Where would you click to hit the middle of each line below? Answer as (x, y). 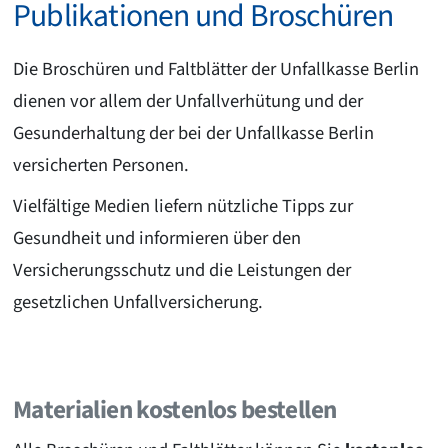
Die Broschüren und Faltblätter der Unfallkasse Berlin (215, 69)
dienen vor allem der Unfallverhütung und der (187, 101)
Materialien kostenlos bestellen (174, 409)
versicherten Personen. (100, 165)
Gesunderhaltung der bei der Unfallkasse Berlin (193, 133)
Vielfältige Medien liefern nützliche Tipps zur (182, 205)
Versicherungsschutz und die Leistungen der (181, 269)
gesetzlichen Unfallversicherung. (137, 301)
